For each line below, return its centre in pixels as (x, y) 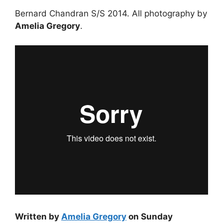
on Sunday (150, 217)
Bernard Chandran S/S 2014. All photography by (111, 13)
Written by (38, 217)
